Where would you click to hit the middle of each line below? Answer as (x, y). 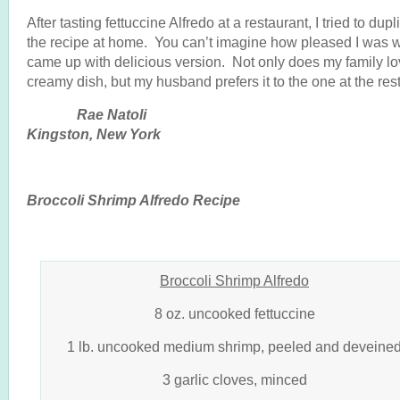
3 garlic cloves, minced (234, 379)
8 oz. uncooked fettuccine (234, 313)
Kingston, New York (94, 134)
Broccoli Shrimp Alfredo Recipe (133, 200)
